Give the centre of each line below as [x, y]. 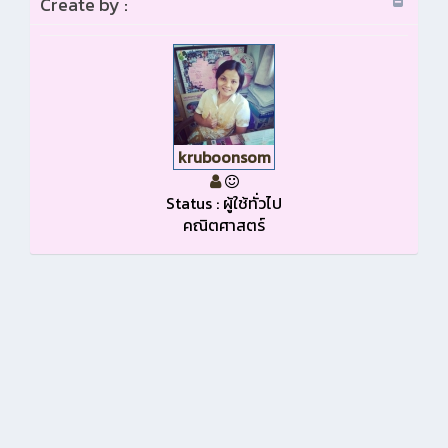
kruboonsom [224, 157]
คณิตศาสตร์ [224, 225]
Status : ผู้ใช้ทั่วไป [224, 203]
